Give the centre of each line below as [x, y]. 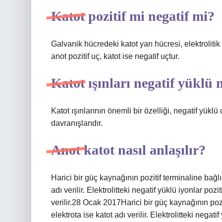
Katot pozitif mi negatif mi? [133, 16]
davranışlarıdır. [77, 123]
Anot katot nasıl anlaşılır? [128, 150]
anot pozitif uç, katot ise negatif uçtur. [115, 56]
